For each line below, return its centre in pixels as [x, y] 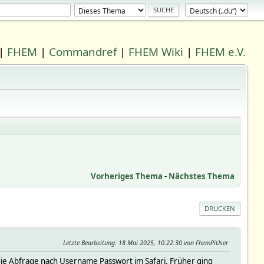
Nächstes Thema [202, 176]
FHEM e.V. [221, 52]
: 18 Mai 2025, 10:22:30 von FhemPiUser [172, 242]
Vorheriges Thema [127, 176]
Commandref [83, 52]
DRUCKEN [220, 208]
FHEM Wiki [156, 52]
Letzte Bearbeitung [89, 242]
